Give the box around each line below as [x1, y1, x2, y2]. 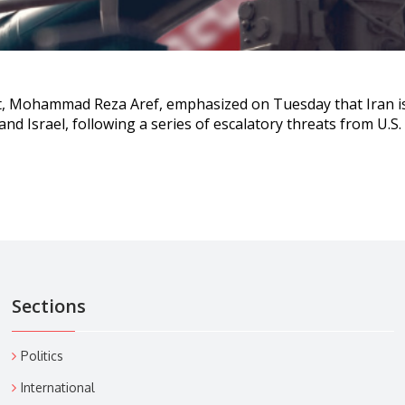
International [20, 380, 95, 396]
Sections [11, 294, 86, 319]
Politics [20, 348, 63, 364]
